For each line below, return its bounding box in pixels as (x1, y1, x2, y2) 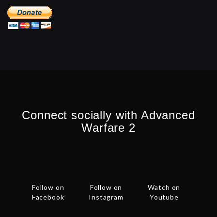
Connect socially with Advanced (22, 108, 195, 122)
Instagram (89, 193, 124, 201)
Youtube (149, 193, 179, 201)
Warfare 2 (81, 121, 136, 135)
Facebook (31, 193, 64, 201)
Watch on (148, 183, 181, 192)
